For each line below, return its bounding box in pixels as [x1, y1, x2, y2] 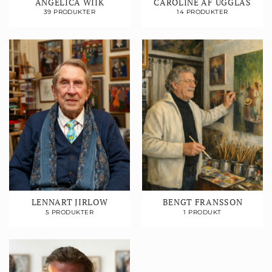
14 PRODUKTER [177, 8, 228, 16]
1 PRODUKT [183, 208, 222, 216]
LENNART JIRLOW [31, 197, 108, 208]
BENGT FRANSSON [162, 197, 243, 208]
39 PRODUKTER [43, 8, 96, 16]
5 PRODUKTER [45, 208, 94, 216]
